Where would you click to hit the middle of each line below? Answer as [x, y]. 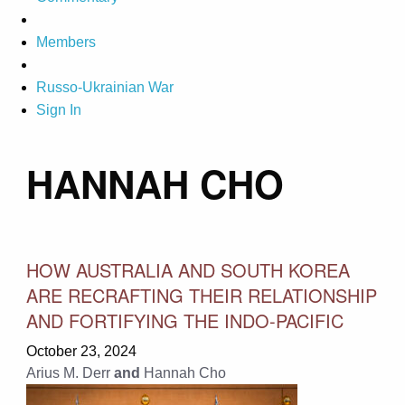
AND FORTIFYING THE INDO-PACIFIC [184, 320]
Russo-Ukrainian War [105, 88]
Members [66, 42]
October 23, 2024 [81, 351]
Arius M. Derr [68, 372]
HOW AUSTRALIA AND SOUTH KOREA [188, 269]
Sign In [59, 110]
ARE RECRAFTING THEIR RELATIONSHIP [201, 295]
